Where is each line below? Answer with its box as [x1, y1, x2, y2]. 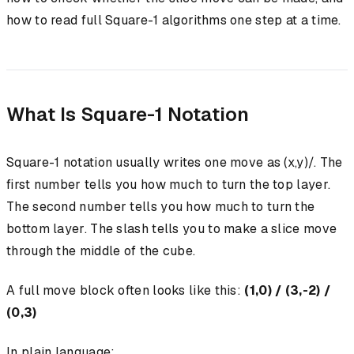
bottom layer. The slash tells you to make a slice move [6, 220, 337, 238]
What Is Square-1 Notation [6, 102, 249, 127]
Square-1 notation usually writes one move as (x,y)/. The [6, 154, 343, 171]
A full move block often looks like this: [6, 282, 245, 299]
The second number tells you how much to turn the [6, 198, 315, 216]
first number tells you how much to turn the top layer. [6, 176, 331, 194]
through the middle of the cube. [6, 243, 196, 260]
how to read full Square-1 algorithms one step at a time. [6, 12, 341, 29]
